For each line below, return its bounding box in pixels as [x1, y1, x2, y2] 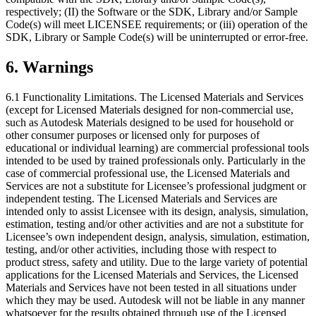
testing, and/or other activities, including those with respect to [6, 243, 276, 255]
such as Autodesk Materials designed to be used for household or [6, 116, 293, 128]
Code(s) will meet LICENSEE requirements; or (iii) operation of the [6, 18, 308, 31]
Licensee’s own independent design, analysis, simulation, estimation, [6, 230, 310, 243]
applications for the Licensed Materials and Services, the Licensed [6, 268, 298, 281]
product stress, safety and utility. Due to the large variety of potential [6, 255, 308, 268]
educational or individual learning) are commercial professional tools [6, 141, 309, 154]
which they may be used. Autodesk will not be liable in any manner [6, 293, 305, 306]
